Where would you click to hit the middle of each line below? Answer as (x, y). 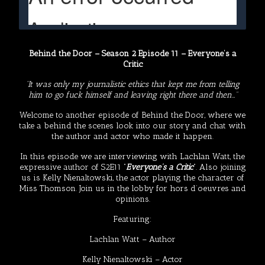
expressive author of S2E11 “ (72, 167)
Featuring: (132, 219)
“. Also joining (219, 167)
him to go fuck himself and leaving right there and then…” (132, 95)
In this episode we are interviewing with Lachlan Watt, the (132, 156)
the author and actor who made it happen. (132, 136)
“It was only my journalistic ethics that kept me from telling (132, 84)
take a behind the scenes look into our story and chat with (132, 126)
